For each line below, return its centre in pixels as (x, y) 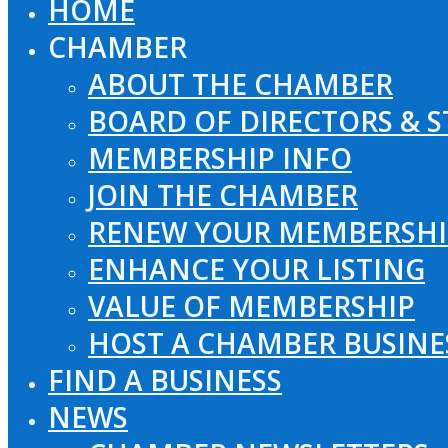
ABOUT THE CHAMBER (240, 83)
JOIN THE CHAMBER (223, 194)
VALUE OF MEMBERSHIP (251, 305)
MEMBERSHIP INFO (220, 157)
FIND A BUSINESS (165, 379)
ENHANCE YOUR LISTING (256, 268)
